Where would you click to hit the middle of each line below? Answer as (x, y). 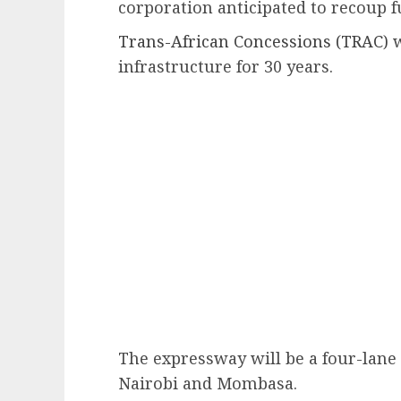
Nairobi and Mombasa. (210, 384)
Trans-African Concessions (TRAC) (253, 42)
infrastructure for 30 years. (226, 67)
